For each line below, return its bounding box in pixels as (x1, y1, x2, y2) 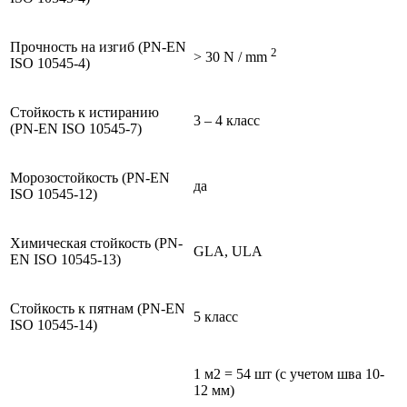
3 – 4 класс (194, 112, 260, 128)
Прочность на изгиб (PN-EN (10, 38, 186, 55)
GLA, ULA (194, 243, 263, 259)
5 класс (194, 308, 238, 324)
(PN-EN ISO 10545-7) (10, 120, 142, 136)
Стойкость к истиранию (10, 104, 159, 120)
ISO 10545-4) (10, 55, 90, 71)
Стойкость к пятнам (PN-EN (10, 300, 185, 316)
